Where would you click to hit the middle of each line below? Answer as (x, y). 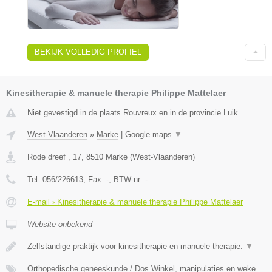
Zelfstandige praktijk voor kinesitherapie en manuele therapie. (136, 246)
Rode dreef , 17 (54, 157)
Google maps (150, 134)
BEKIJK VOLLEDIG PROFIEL (88, 52)
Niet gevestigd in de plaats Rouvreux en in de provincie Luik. (134, 112)
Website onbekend (60, 224)
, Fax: (95, 179)
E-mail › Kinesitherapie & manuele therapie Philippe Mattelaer (135, 202)
